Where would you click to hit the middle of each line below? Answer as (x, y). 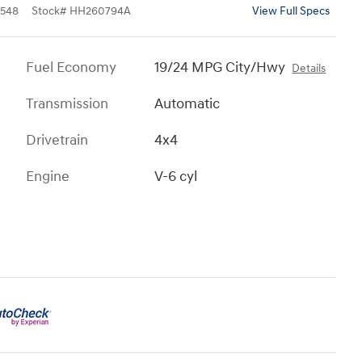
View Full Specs (291, 11)
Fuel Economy (71, 67)
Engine (48, 176)
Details (309, 68)
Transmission (67, 103)
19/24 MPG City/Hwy (220, 67)
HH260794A (100, 11)
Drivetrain (57, 140)
